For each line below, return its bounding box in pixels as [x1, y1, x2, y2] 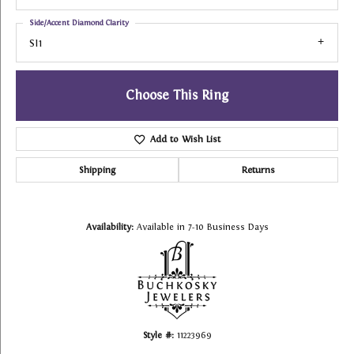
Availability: [85, 222, 134, 232]
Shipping [79, 164, 115, 176]
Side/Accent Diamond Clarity [29, 18, 129, 27]
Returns [242, 164, 275, 176]
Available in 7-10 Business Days [136, 222, 269, 232]
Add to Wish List [149, 134, 220, 145]
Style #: [142, 330, 174, 341]
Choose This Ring [126, 88, 228, 104]
